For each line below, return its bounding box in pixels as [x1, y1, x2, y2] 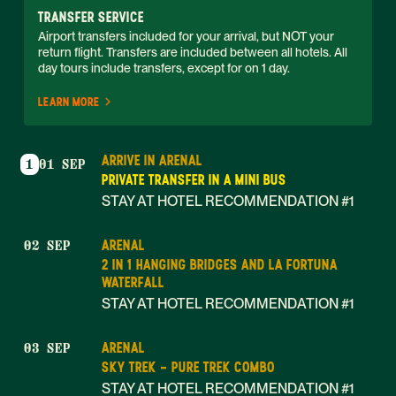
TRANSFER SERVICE [38, 9, 144, 26]
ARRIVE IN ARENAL [102, 152, 202, 169]
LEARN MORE [38, 95, 100, 110]
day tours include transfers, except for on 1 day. [38, 61, 293, 75]
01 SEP [38, 156, 86, 172]
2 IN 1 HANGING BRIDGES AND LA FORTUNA [102, 256, 338, 273]
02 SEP [24, 238, 71, 254]
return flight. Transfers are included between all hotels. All [38, 45, 347, 59]
